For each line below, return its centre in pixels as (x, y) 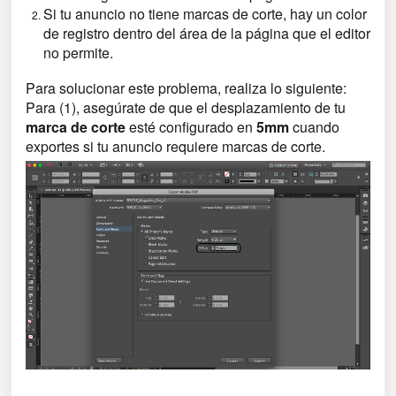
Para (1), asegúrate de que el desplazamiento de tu (186, 107)
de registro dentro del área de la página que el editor (207, 33)
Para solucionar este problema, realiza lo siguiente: (186, 88)
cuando (314, 127)
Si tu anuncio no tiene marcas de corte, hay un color (205, 14)
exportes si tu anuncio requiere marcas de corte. (175, 146)
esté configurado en (191, 127)
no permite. (78, 53)
